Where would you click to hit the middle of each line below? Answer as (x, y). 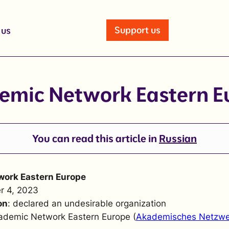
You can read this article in (96, 138)
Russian (178, 138)
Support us (138, 30)
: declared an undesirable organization (87, 203)
